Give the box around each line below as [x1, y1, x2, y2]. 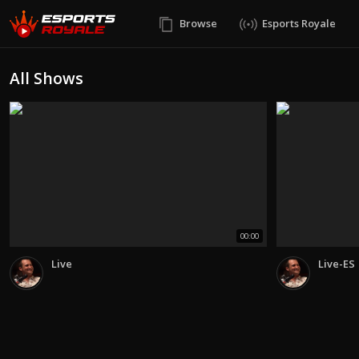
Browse [179, 15, 217, 30]
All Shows [10, 67, 83, 89]
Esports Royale [261, 15, 336, 30]
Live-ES [318, 256, 355, 271]
